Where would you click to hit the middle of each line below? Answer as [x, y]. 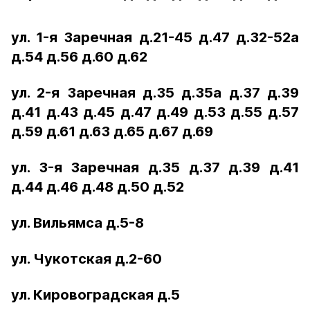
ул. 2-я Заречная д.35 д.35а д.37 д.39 [155, 93]
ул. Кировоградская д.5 [95, 295]
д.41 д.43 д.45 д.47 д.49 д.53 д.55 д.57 [155, 112]
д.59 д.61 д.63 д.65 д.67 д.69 [112, 131]
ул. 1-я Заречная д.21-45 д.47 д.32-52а [155, 37]
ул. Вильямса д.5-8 [77, 223]
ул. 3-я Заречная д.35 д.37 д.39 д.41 [155, 167]
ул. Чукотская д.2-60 [86, 259]
